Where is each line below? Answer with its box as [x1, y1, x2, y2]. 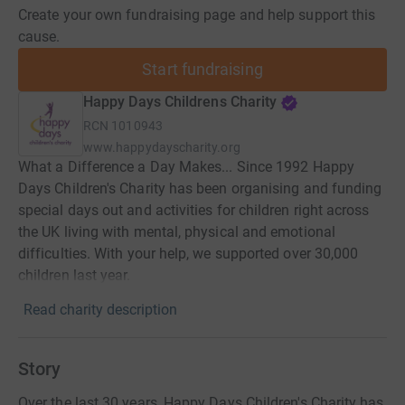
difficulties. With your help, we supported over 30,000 [18, 245, 359, 262]
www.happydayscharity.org [83, 140, 240, 155]
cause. [18, 28, 61, 45]
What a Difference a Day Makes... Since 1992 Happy [18, 158, 354, 175]
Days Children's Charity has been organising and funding [18, 180, 382, 197]
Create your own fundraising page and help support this [18, 6, 376, 24]
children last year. [18, 267, 131, 284]
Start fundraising [142, 60, 263, 79]
